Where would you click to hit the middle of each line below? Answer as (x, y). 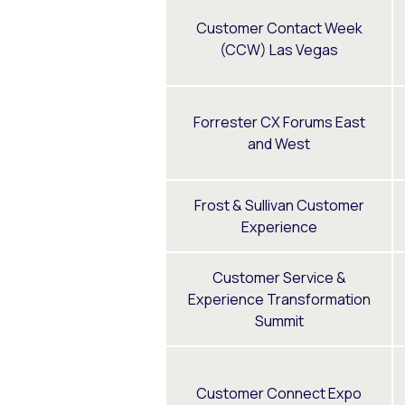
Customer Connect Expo (279, 393)
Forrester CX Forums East (279, 122)
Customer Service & (279, 277)
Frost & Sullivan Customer (279, 205)
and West (279, 143)
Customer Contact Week (279, 28)
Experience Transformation (279, 299)
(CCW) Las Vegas (279, 49)
